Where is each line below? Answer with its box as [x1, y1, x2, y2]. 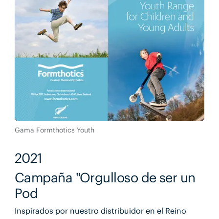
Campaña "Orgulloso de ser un [14, 169, 196, 186]
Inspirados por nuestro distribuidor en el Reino [14, 206, 186, 216]
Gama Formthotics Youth [14, 125, 94, 134]
